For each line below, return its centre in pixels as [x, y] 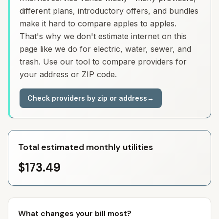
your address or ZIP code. [68, 74]
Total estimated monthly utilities [86, 147]
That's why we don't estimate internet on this [103, 36]
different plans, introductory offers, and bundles [109, 11]
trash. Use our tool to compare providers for [103, 62]
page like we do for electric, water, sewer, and [105, 49]
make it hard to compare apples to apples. [98, 23]
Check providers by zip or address [87, 98]
